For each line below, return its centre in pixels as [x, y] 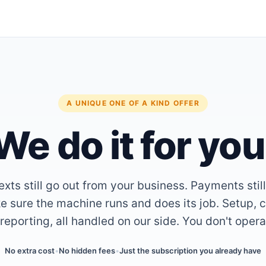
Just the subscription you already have [190, 251]
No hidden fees [87, 251]
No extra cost [30, 251]
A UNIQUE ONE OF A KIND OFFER [133, 103]
